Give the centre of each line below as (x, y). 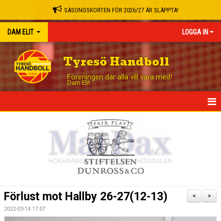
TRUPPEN (19, 164)
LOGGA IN (195, 32)
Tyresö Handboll (116, 62)
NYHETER (19, 142)
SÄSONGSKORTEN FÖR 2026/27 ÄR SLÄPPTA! (121, 10)
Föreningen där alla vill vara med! (120, 77)
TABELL (17, 206)
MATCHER (20, 185)
